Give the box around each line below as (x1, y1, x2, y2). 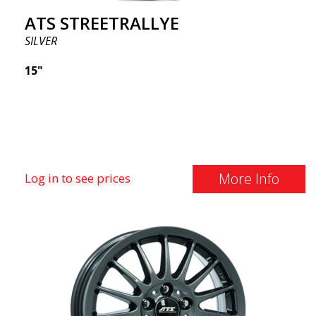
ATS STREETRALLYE (25, 11, 179, 35)
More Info (218, 169, 279, 188)
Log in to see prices (25, 170, 130, 186)
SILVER (25, 33, 57, 49)
